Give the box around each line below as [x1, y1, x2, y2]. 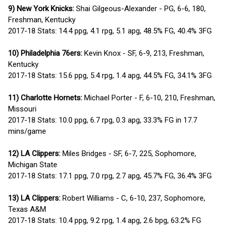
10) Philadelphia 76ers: [8, 48, 82, 58]
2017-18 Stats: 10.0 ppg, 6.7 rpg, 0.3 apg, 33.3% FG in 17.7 [8, 115, 197, 125]
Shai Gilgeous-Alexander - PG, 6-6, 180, [74, 4, 206, 13]
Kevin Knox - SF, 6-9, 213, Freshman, [82, 48, 204, 58]
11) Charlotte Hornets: [8, 93, 82, 102]
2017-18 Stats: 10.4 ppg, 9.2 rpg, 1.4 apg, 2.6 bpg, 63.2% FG [8, 215, 201, 225]
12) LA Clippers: [8, 148, 60, 158]
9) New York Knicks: [8, 4, 74, 13]
